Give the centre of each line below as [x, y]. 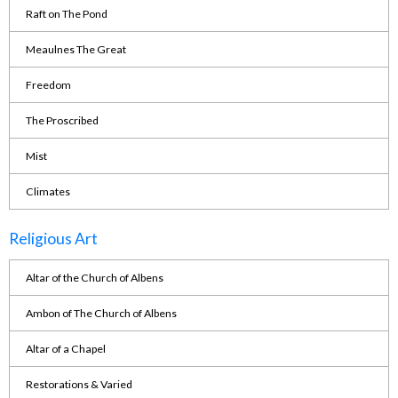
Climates [48, 191]
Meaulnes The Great [76, 49]
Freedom [48, 84]
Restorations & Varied [79, 384]
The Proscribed [62, 120]
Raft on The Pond [66, 13]
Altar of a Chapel [65, 348]
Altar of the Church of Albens [94, 277]
